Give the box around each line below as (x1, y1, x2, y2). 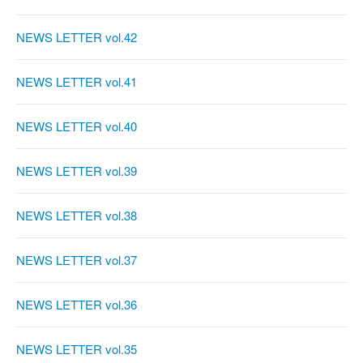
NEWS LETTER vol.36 (16, 296, 137, 314)
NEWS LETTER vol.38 (16, 207, 137, 224)
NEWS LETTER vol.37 (16, 251, 137, 269)
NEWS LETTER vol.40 (16, 117, 137, 135)
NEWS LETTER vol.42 (16, 28, 137, 46)
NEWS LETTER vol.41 (16, 73, 137, 91)
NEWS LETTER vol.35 (16, 340, 137, 358)
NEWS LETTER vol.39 (16, 162, 137, 180)
